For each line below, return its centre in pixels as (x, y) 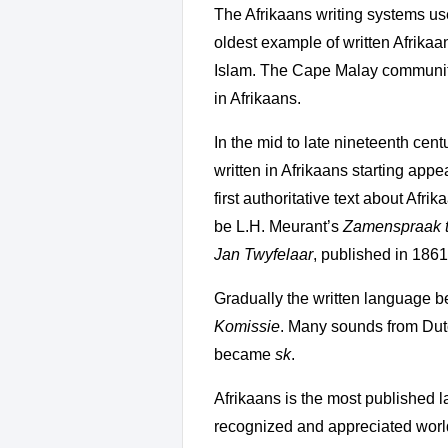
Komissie (247, 327)
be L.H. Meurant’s (278, 227)
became (244, 355)
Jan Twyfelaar (263, 255)
